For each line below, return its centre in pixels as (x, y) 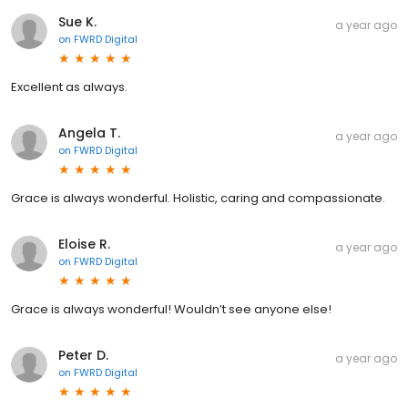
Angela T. (89, 133)
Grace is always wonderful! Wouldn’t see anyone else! (171, 309)
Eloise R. (84, 244)
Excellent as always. (69, 87)
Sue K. (77, 21)
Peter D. (83, 355)
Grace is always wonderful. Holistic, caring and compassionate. (198, 198)
